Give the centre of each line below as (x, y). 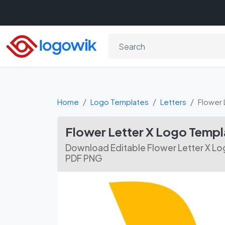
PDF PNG (84, 158)
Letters (173, 102)
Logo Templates (120, 102)
